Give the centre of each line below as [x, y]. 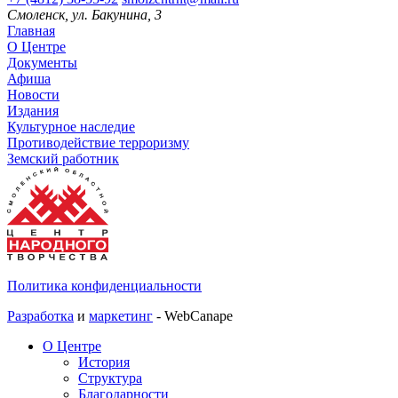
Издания [33, 110]
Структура [110, 378]
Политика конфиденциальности [104, 285]
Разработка [40, 315]
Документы [42, 62]
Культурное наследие [71, 126]
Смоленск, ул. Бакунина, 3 [84, 14]
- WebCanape [193, 315]
